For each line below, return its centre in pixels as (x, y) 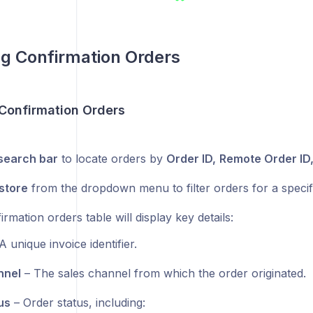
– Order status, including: (78, 303)
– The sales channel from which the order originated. (163, 274)
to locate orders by (112, 159)
